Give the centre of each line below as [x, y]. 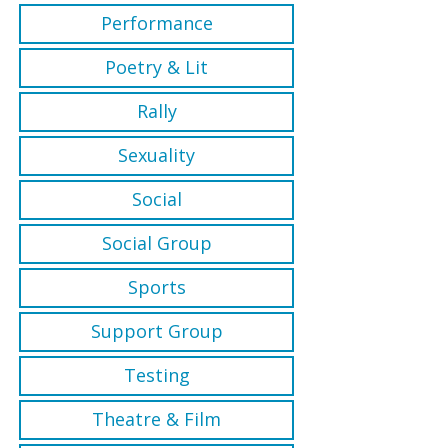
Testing [156, 375]
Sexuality [157, 155]
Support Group [156, 331]
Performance [156, 23]
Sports [156, 287]
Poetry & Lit [157, 67]
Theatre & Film [157, 419]
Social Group [156, 243]
